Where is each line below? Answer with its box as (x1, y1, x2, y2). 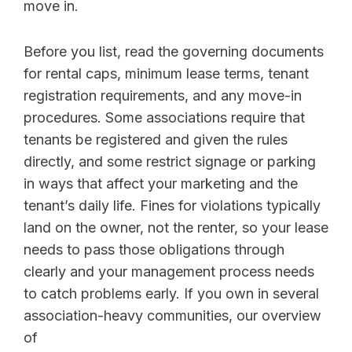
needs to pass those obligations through (24, 241, 284, 258)
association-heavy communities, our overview (24, 307, 321, 324)
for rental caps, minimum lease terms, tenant (24, 65, 309, 82)
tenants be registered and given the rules (24, 131, 288, 148)
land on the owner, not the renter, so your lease (24, 219, 328, 236)
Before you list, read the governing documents (24, 43, 324, 60)
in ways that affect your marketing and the (24, 175, 298, 192)
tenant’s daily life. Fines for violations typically (24, 197, 321, 214)
